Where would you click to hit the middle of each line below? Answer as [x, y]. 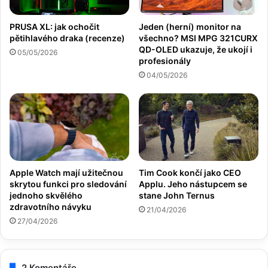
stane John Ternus [177, 195]
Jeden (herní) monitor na [190, 26]
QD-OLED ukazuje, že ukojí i [196, 49]
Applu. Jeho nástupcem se [193, 184]
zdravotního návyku [51, 206]
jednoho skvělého [46, 195]
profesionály [165, 60]
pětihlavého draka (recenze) [67, 38]
